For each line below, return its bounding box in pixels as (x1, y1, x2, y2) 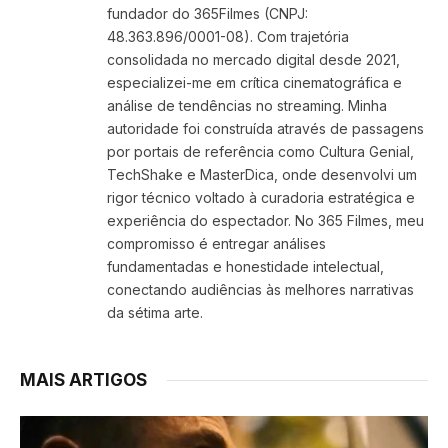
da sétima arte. (107, 304, 203, 322)
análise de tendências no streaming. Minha (107, 97, 387, 115)
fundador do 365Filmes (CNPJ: (107, 5, 308, 23)
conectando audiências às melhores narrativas (107, 281, 414, 299)
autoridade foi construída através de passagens (107, 120, 424, 138)
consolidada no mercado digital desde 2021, (107, 51, 400, 69)
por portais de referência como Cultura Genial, (107, 143, 414, 161)
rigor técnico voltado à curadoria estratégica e (107, 189, 415, 207)
